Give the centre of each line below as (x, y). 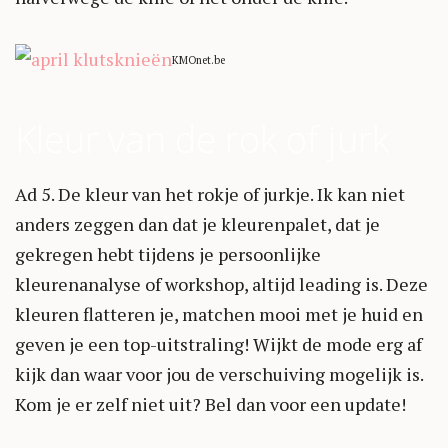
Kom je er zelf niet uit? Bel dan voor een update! (210, 403)
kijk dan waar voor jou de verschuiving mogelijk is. (219, 373)
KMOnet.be (198, 59)
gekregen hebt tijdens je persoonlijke (168, 253)
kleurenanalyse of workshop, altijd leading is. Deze (221, 283)
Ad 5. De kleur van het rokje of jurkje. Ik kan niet (210, 193)
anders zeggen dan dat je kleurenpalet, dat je (197, 223)
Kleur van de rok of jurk (202, 139)
